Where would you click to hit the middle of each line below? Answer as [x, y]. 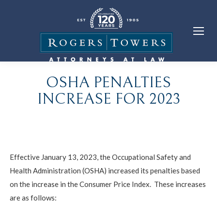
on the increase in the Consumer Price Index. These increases [108, 184]
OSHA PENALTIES [108, 82]
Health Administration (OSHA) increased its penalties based [105, 170]
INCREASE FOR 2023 [108, 99]
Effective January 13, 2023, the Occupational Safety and [100, 157]
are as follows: [33, 197]
